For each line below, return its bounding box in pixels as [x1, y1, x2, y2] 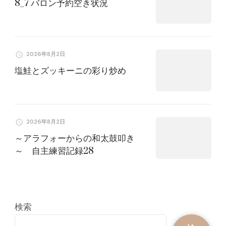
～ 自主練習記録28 [15, 145, 94, 157]
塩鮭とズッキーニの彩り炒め [15, 65, 126, 77]
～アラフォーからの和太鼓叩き [15, 133, 135, 145]
